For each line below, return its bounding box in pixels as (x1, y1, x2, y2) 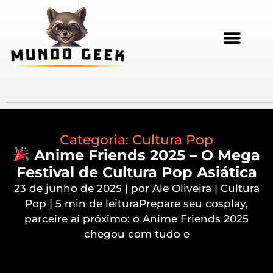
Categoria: (60, 131, 132, 148)
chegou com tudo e (83, 227, 190, 240)
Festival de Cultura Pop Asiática (16, 163, 257, 181)
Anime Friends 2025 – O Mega (29, 146, 260, 164)
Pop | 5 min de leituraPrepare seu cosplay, (25, 197, 248, 210)
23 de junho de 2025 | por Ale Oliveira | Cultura (13, 182, 260, 194)
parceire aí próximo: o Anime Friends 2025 (24, 212, 249, 225)
